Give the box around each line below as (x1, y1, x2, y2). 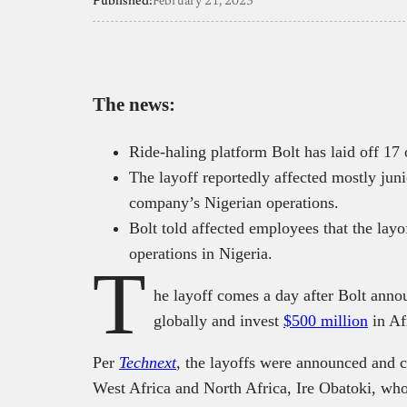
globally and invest (154, 311, 283, 330)
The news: (93, 93, 175, 115)
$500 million (283, 311, 368, 330)
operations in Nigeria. (129, 243, 273, 263)
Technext (119, 352, 176, 372)
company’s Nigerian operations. (129, 193, 339, 212)
